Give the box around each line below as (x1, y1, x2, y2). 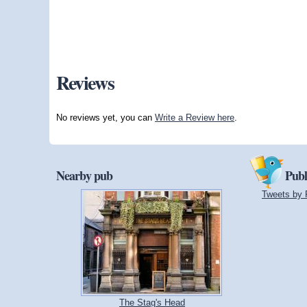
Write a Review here (155, 112, 234, 123)
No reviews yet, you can (56, 112, 155, 123)
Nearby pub (56, 167, 112, 185)
